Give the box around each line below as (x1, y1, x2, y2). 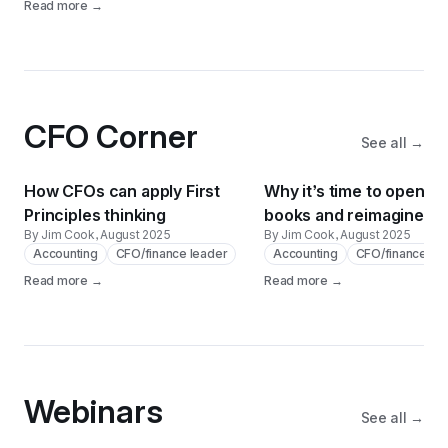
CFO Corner (24, 117, 198, 156)
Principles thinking (24, 205, 166, 225)
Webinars (24, 392, 163, 431)
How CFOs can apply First (24, 181, 221, 201)
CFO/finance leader (115, 246, 228, 261)
